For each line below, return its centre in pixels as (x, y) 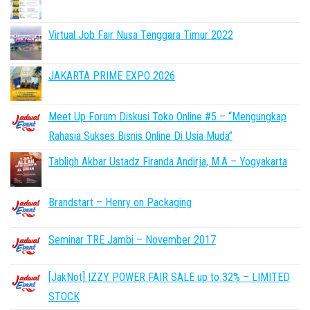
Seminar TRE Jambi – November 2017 (132, 240)
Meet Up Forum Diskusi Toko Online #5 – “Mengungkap (167, 117)
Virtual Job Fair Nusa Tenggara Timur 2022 (141, 35)
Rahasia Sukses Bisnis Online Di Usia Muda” (140, 136)
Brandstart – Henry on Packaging (120, 202)
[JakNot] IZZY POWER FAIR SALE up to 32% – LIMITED (169, 277)
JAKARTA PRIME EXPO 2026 (112, 76)
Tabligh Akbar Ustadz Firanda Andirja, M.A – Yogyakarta (168, 162)
